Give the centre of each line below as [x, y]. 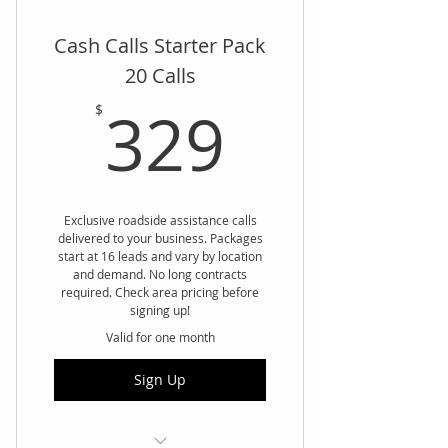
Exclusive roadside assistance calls [160, 219]
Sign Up [160, 380]
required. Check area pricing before [160, 291]
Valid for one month [160, 336]
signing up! [160, 309]
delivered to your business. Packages [160, 237]
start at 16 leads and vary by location [160, 255]
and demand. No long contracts [160, 273]
